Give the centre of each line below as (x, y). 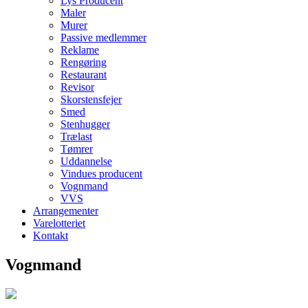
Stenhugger (85, 124)
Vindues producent (101, 174)
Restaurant (84, 75)
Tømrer (77, 149)
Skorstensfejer (91, 99)
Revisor (77, 87)
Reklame (80, 50)
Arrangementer (66, 211)
